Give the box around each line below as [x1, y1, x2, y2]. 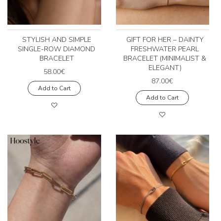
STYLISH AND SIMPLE [22, 35, 91, 45]
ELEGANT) [148, 63, 182, 73]
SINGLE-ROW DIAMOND [18, 44, 96, 54]
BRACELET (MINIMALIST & [123, 54, 207, 64]
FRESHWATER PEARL [131, 44, 199, 54]
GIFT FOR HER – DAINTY [126, 35, 204, 45]
